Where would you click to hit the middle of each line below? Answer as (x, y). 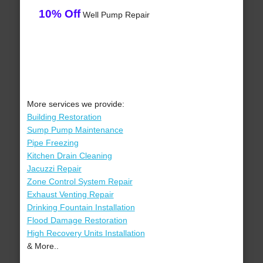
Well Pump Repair (115, 15)
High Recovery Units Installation (86, 233)
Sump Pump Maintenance (75, 130)
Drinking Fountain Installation (81, 208)
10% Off (59, 14)
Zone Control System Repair (80, 182)
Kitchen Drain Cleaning (69, 156)
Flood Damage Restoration (77, 220)
